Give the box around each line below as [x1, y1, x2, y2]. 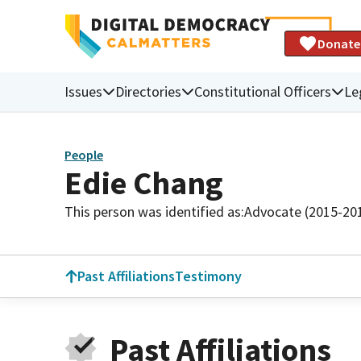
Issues [64, 81, 102, 101]
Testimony [175, 267, 242, 285]
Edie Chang [64, 162, 223, 203]
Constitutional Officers [194, 81, 331, 101]
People [64, 147, 103, 164]
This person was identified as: [64, 201, 244, 221]
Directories [115, 81, 181, 101]
